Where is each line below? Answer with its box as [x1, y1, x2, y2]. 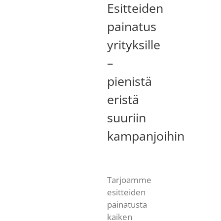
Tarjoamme [107, 174, 151, 186]
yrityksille [107, 36, 160, 53]
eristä [107, 90, 139, 108]
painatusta [107, 199, 147, 211]
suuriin [107, 109, 146, 126]
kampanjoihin [107, 127, 184, 144]
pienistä [107, 72, 152, 89]
